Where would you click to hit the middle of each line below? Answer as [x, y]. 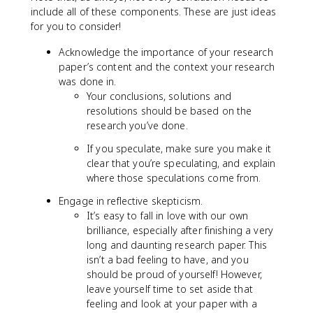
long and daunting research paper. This [177, 245]
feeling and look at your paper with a [172, 304]
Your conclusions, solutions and [159, 96]
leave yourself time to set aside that [170, 289]
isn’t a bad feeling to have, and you [168, 260]
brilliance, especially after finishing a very [180, 230]
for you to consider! [76, 26]
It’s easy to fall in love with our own [167, 216]
